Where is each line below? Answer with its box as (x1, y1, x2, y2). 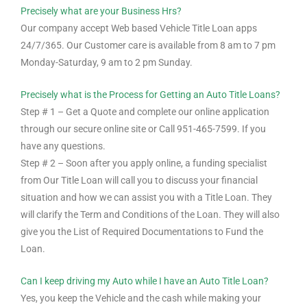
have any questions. (21, 140, 106, 151)
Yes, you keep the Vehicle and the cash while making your (21, 292, 261, 304)
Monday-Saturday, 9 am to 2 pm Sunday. (21, 57, 193, 69)
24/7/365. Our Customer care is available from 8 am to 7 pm (21, 40, 275, 51)
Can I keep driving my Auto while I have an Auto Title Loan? (21, 275, 269, 286)
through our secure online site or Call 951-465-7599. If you (21, 123, 266, 134)
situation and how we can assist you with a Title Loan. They (21, 192, 272, 203)
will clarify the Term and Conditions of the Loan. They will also (21, 209, 280, 220)
